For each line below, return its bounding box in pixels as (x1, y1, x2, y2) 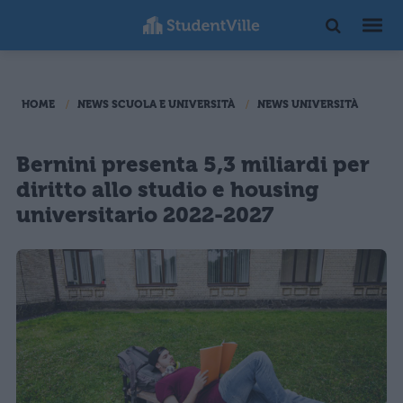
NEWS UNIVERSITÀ (257, 98, 358, 111)
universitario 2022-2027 (16, 202, 273, 228)
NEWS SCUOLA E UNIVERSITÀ (77, 98, 235, 111)
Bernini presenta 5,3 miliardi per (16, 152, 370, 177)
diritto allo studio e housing (16, 177, 318, 202)
